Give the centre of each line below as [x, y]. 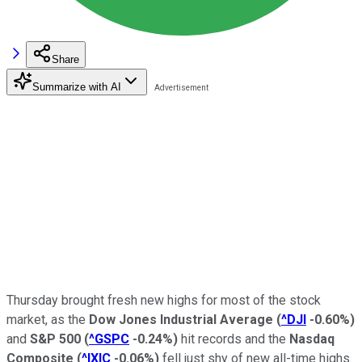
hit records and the [234, 339]
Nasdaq [312, 339]
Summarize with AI [77, 86]
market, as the [48, 319]
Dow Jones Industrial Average [183, 319]
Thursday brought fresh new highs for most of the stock [164, 300]
